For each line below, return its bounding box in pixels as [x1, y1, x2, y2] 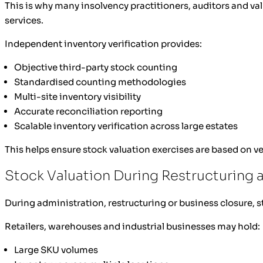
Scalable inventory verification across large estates [14, 120, 238, 131]
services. [5, 14, 43, 26]
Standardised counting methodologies [14, 76, 186, 87]
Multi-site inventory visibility [14, 90, 141, 102]
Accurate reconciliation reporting [14, 105, 163, 117]
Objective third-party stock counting [14, 61, 177, 73]
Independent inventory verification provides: [5, 38, 202, 49]
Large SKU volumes [14, 244, 98, 256]
